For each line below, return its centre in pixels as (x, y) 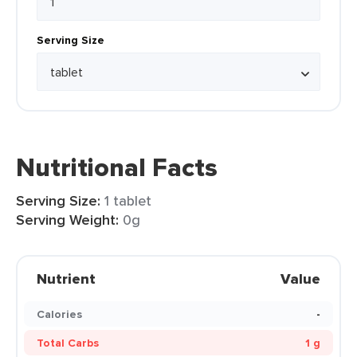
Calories (59, 314)
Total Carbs (68, 343)
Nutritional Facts (117, 167)
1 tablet (128, 200)
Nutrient (66, 279)
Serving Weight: (67, 220)
